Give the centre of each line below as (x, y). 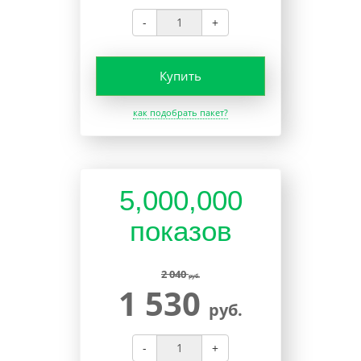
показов (180, 230)
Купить (180, 75)
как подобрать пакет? (180, 112)
